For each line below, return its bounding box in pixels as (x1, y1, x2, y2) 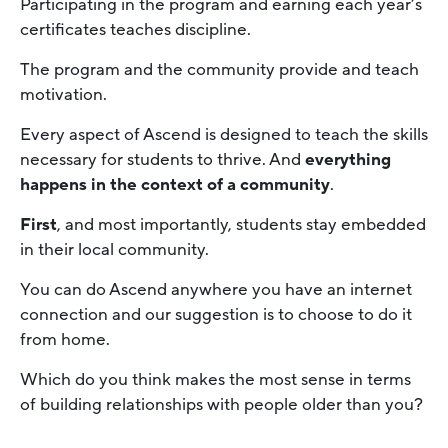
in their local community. (20, 238, 209, 262)
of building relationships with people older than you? (20, 393, 423, 417)
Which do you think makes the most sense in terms (20, 368, 411, 392)
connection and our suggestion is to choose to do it (20, 303, 412, 327)
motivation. (20, 83, 107, 107)
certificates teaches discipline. (20, 18, 251, 42)
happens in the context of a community (20, 173, 330, 197)
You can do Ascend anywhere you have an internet (20, 278, 412, 302)
